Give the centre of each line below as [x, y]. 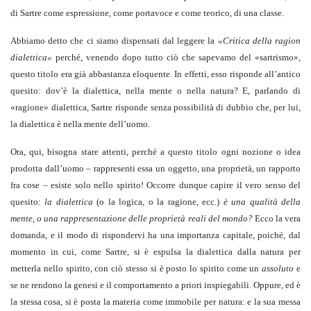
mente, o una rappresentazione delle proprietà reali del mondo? [132, 219]
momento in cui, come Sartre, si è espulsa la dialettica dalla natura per [155, 252]
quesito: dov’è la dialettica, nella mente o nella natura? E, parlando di [155, 91]
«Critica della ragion [259, 41]
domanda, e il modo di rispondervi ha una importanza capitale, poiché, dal [155, 235]
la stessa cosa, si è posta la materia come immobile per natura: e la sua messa [155, 302]
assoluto [279, 269]
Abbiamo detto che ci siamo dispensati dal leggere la [114, 41]
